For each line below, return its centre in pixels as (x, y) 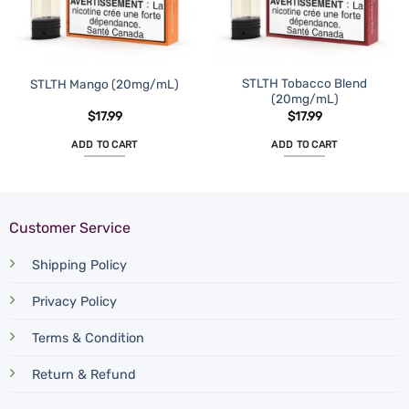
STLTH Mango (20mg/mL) (105, 84)
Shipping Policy (79, 266)
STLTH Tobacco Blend (304, 84)
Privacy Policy (74, 302)
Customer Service (69, 228)
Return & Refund (84, 375)
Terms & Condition (88, 339)
